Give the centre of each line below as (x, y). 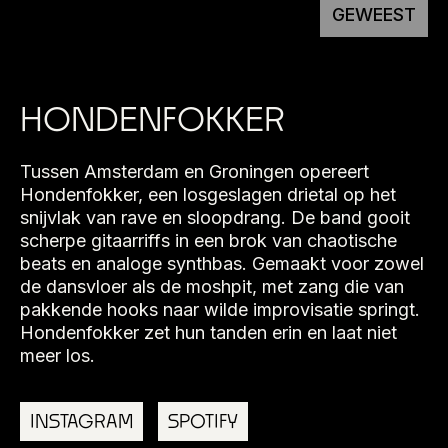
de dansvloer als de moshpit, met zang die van (212, 286)
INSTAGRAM (81, 421)
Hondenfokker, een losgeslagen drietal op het (208, 194)
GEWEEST (374, 14)
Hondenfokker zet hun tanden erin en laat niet (208, 332)
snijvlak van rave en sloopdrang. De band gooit (215, 217)
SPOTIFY (203, 421)
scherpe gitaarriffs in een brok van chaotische (208, 240)
